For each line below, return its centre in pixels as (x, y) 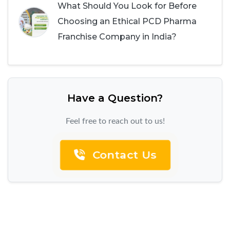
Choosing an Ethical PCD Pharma (127, 21)
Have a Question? (115, 98)
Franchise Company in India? (117, 36)
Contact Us (122, 155)
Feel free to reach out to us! (115, 121)
